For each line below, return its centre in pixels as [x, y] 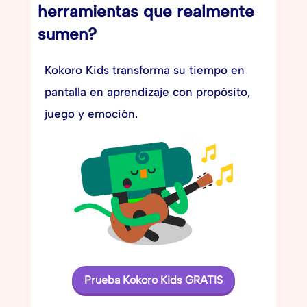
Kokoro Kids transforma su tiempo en [144, 70]
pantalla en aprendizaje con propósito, [147, 92]
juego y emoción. [91, 114]
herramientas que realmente [146, 12]
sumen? [67, 34]
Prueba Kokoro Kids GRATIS [153, 280]
